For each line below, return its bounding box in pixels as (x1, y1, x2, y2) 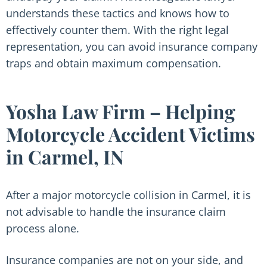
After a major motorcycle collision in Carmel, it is (6, 188, 251, 202)
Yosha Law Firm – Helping (6, 98, 235, 124)
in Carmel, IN (6, 144, 124, 169)
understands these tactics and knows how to (6, 6, 229, 20)
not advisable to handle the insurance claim (6, 204, 226, 219)
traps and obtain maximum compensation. (6, 56, 221, 70)
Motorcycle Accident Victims (6, 121, 255, 147)
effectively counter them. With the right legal (6, 23, 229, 37)
